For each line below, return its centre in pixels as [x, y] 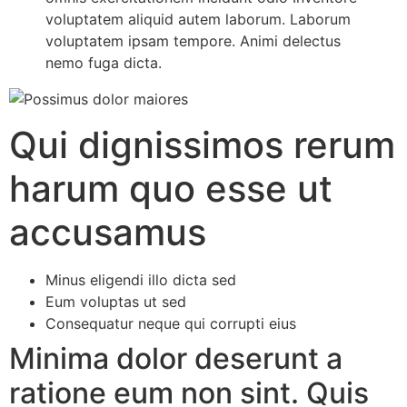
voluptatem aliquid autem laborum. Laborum [198, 20]
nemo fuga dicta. [104, 63]
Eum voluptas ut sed [116, 301]
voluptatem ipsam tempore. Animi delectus [193, 41]
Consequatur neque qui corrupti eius [171, 323]
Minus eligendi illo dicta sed [141, 279]
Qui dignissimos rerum [202, 144]
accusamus [108, 232]
